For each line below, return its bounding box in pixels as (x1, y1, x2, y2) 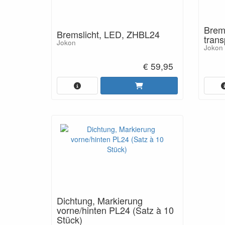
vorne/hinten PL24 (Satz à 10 (57, 203, 174, 216)
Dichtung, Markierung (57, 193, 143, 207)
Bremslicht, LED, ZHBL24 (57, 28, 160, 41)
